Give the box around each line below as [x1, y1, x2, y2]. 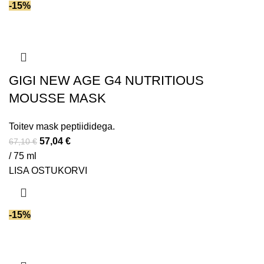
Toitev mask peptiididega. [9, 121, 115, 132]
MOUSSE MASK [9, 91, 106, 106]
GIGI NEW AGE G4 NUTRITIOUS [9, 73, 204, 88]
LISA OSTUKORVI [9, 166, 87, 176]
